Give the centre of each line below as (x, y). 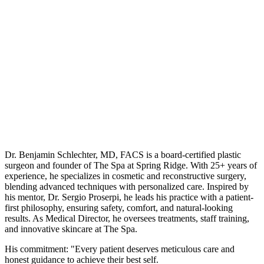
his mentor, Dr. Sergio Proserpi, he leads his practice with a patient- (129, 197)
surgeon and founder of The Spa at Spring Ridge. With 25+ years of (131, 166)
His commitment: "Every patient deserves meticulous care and (120, 249)
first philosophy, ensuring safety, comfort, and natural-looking (119, 208)
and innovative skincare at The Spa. (71, 229)
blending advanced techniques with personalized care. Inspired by (127, 187)
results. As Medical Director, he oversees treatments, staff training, (127, 219)
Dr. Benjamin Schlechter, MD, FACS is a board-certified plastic (123, 155)
